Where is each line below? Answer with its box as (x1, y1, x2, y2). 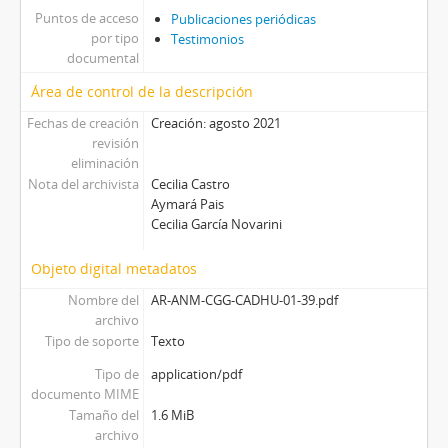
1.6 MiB (150, 406, 194, 425)
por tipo (90, 29, 139, 48)
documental (66, 49, 139, 68)
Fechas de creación (26, 114, 139, 133)
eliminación (70, 154, 139, 173)
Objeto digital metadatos (31, 259, 197, 279)
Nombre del (67, 291, 139, 310)
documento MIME (30, 385, 139, 404)
